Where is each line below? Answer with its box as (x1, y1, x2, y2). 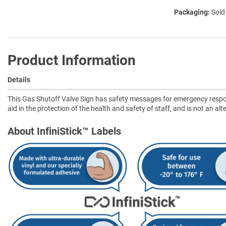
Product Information (8, 51, 136, 69)
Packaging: (174, 8, 210, 16)
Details (8, 75, 30, 84)
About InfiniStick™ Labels (8, 125, 121, 137)
